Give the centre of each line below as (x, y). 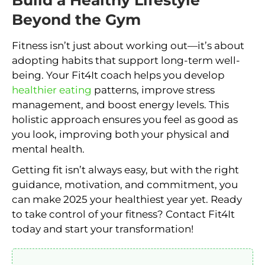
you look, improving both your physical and (121, 134)
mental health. (48, 149)
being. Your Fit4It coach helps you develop (118, 75)
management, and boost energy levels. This (120, 104)
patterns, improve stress (153, 90)
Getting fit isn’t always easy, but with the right (125, 169)
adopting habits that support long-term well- (126, 60)
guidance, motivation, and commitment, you (125, 184)
